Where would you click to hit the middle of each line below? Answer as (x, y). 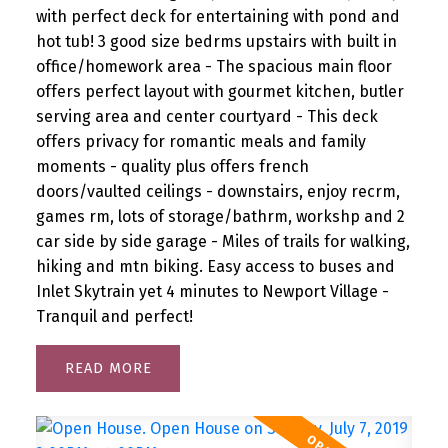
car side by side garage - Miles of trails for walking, (222, 241)
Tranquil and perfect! (114, 316)
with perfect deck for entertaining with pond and (217, 16)
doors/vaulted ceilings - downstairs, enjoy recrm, (217, 191)
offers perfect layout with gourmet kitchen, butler (219, 91)
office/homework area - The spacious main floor (213, 66)
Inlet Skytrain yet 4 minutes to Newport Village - (212, 291)
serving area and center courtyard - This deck (206, 116)
